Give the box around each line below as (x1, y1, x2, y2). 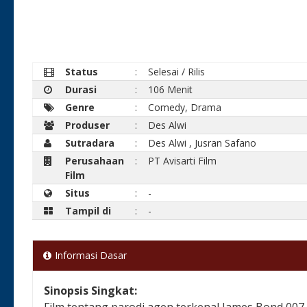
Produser (65, 118, 110, 132)
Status (65, 64, 99, 78)
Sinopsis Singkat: (44, 282, 138, 298)
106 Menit (148, 82, 193, 96)
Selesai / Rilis (148, 64, 206, 78)
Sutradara (65, 136, 115, 149)
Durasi (65, 82, 97, 96)
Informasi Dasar (55, 248, 127, 262)
